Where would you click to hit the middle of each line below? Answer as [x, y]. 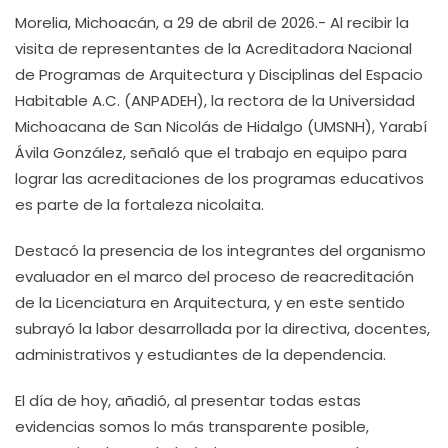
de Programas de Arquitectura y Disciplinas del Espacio [219, 74]
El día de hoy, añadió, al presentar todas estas [188, 400]
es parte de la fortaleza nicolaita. [141, 204]
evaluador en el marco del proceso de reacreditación [214, 276]
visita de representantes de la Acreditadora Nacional [213, 48]
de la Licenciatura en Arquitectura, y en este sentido [210, 302]
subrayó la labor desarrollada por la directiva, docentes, [222, 328]
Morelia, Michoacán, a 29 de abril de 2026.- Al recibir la [212, 22]
